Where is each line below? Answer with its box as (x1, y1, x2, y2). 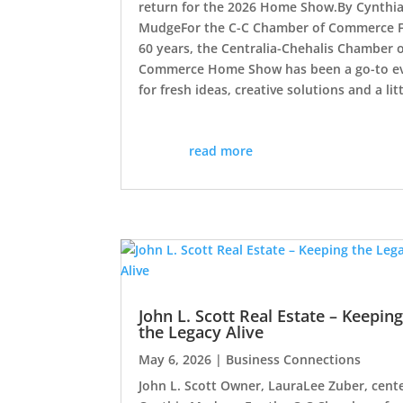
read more (189, 141, 253, 159)
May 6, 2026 (139, 350, 212, 368)
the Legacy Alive (139, 320, 264, 343)
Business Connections (226, 350, 362, 368)
